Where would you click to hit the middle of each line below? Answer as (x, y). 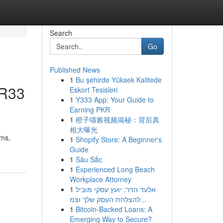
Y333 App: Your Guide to (114, 100)
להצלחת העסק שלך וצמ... (143, 199)
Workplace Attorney (100, 179)
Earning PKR (90, 110)
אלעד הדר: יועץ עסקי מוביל (115, 189)
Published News (75, 70)
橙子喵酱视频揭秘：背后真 (117, 119)
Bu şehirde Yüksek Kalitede (118, 80)
